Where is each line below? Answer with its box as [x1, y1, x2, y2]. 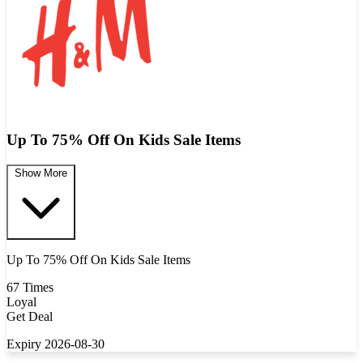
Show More [15, 167, 67, 180]
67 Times [6, 280, 53, 295]
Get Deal [6, 310, 53, 324]
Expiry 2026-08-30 [6, 337, 105, 352]
